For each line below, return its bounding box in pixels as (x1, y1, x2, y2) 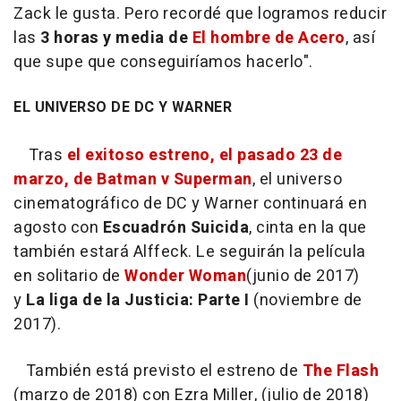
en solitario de (13, 263, 124, 288)
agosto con (13, 215, 103, 240)
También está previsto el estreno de (13, 358, 303, 383)
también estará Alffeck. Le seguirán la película (13, 239, 366, 264)
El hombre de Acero (192, 25, 346, 50)
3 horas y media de (36, 25, 192, 50)
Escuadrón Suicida (102, 215, 249, 240)
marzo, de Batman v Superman (13, 166, 252, 192)
